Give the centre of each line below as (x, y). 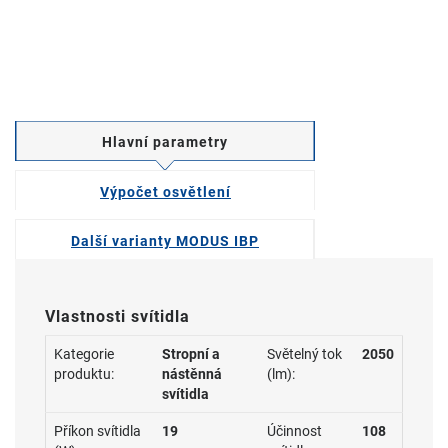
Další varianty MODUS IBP (165, 241)
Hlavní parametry (165, 142)
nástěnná (192, 374)
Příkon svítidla (97, 431)
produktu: (84, 374)
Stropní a (191, 354)
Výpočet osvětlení (165, 192)
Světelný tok (304, 354)
